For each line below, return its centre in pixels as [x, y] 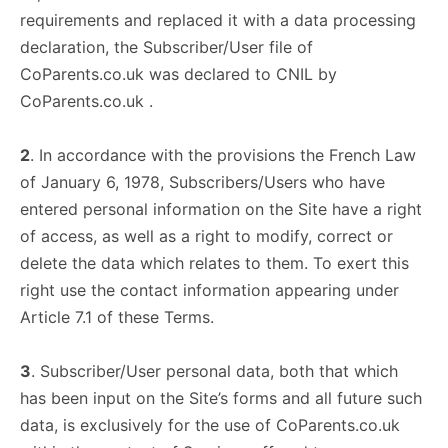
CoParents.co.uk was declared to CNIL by [178, 74]
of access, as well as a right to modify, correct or [206, 236]
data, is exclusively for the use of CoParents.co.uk [210, 425]
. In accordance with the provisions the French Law [223, 155]
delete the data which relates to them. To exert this [214, 263]
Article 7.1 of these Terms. [117, 317]
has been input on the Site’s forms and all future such [221, 398]
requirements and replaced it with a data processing [218, 20]
